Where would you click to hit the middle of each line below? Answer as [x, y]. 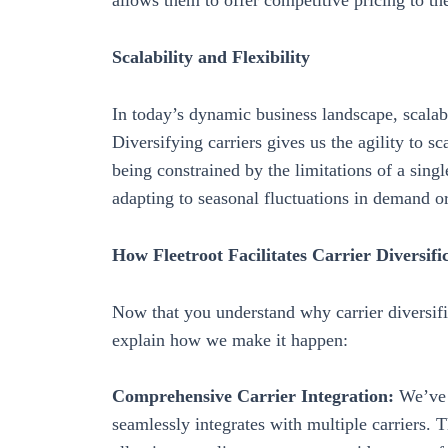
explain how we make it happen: [230, 339]
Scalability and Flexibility [211, 57]
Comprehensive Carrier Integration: [253, 396]
